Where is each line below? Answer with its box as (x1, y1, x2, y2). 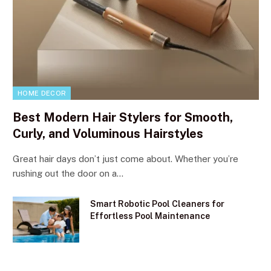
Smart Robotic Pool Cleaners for (90, 198, 224, 209)
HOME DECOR (18, 89, 67, 97)
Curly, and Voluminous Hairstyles (13, 126, 203, 141)
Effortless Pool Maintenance (90, 211, 210, 221)
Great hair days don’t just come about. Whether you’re (13, 153, 238, 164)
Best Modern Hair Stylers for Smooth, (13, 109, 233, 125)
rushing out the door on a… (13, 168, 123, 178)
